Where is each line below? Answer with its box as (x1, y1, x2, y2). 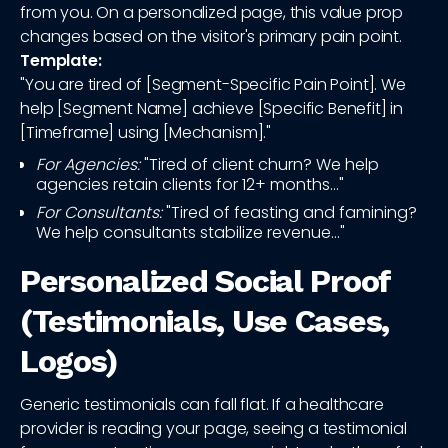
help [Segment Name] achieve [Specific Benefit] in (20, 97, 404, 121)
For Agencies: (36, 153, 140, 177)
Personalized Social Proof (20, 262, 390, 301)
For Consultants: (36, 201, 162, 225)
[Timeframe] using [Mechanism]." (20, 121, 272, 145)
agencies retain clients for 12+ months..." (36, 173, 344, 197)
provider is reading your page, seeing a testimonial (20, 417, 407, 441)
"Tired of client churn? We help (140, 153, 379, 177)
